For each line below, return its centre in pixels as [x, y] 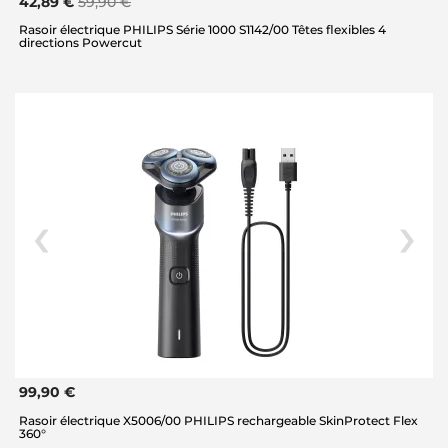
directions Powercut [80, 43]
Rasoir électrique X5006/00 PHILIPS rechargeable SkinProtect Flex [218, 420]
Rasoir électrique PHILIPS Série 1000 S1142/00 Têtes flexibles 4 [202, 30]
